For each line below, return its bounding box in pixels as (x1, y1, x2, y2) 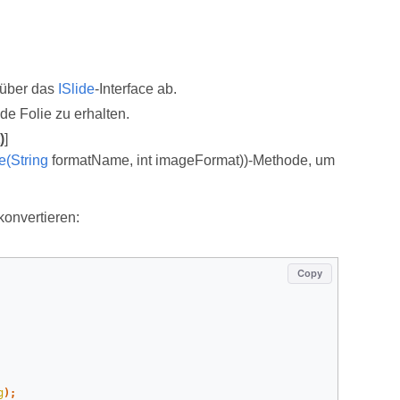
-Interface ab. (94, 81, 177, 96)
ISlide (57, 81, 95, 96)
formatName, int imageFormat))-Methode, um (47, 153, 335, 168)
